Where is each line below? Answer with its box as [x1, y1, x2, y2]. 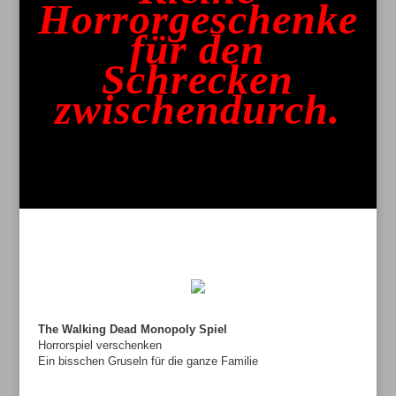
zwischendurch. [55, 85, 341, 133]
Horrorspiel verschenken [37, 338, 162, 352]
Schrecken [102, 55, 294, 103]
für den [130, 25, 266, 72]
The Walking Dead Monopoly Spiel [37, 322, 227, 336]
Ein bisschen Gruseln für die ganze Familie [37, 354, 258, 368]
